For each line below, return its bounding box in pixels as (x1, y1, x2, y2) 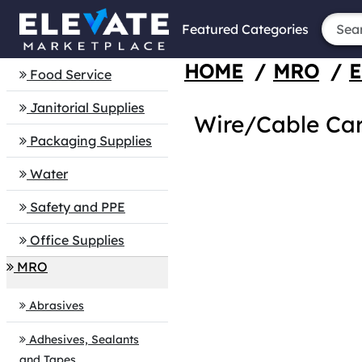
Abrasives (29, 298, 84, 313)
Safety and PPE (30, 199, 125, 215)
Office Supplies (30, 232, 124, 248)
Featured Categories (182, 21, 309, 37)
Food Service (30, 66, 112, 82)
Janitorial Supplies (30, 99, 145, 116)
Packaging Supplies (30, 133, 152, 149)
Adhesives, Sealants (29, 332, 139, 347)
